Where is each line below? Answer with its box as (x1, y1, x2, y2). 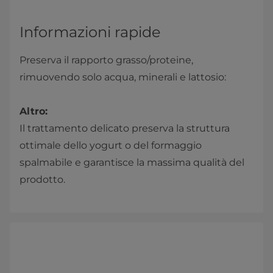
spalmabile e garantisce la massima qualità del (19, 157, 244, 169)
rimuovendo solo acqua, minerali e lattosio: (19, 71, 226, 83)
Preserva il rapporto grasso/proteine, (19, 54, 193, 66)
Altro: (19, 105, 48, 118)
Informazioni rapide (19, 23, 161, 41)
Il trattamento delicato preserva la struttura (19, 122, 230, 135)
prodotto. (19, 174, 65, 186)
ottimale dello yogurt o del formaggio (19, 140, 202, 152)
